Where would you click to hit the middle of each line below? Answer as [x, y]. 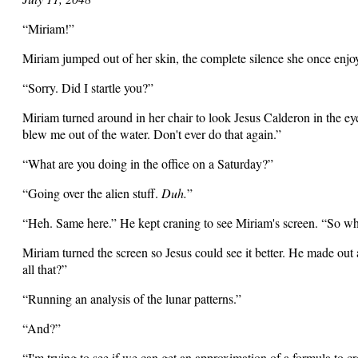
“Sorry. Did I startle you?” [88, 88]
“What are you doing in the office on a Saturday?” [148, 163]
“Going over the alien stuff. [92, 193]
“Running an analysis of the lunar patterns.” [132, 298]
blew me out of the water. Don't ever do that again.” [152, 134]
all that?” [45, 269]
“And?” [42, 328]
